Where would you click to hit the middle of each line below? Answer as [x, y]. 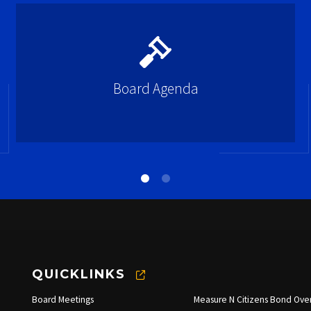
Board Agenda [155, 88]
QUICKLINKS [79, 274]
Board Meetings [63, 300]
